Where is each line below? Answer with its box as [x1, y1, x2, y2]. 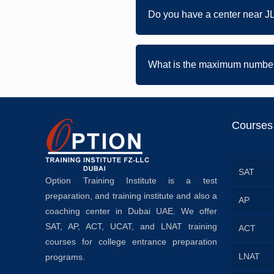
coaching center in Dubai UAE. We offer [45, 206, 217, 216]
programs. [45, 252, 86, 262]
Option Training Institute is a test [45, 176, 217, 185]
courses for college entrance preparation [45, 237, 217, 246]
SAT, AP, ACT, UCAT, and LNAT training [45, 221, 217, 231]
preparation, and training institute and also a [45, 191, 217, 201]
